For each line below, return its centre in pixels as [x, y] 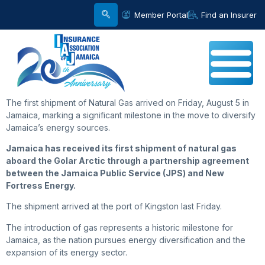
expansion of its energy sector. [67, 252]
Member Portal [161, 14]
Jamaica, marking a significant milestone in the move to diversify [131, 115]
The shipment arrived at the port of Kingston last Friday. [114, 206]
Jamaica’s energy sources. [58, 127]
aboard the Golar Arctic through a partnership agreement [127, 161]
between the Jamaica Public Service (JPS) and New [115, 173]
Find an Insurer [229, 14]
